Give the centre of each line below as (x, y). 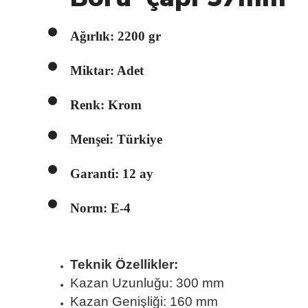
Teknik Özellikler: (124, 264)
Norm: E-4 (100, 208)
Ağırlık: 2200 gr (115, 36)
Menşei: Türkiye (116, 139)
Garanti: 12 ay (112, 173)
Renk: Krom (106, 104)
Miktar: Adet (107, 70)
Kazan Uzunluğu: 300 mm (147, 283)
